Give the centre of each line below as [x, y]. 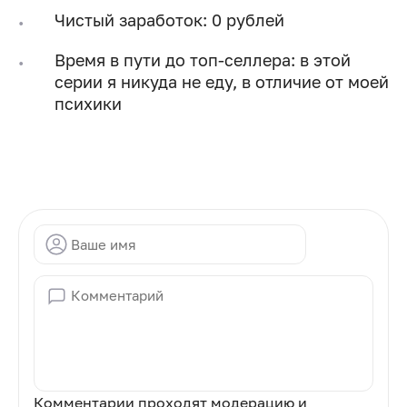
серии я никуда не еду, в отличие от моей [222, 81]
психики [88, 103]
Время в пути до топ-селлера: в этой [203, 60]
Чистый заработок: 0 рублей [169, 20]
